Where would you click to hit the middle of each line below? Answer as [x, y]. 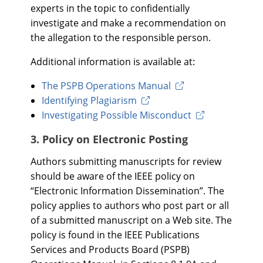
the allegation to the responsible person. [121, 38]
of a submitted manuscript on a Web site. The [131, 220]
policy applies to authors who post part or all [130, 205]
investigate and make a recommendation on [128, 23]
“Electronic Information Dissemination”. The [127, 191]
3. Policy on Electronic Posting [109, 139]
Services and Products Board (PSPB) [110, 249]
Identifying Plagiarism [90, 100]
